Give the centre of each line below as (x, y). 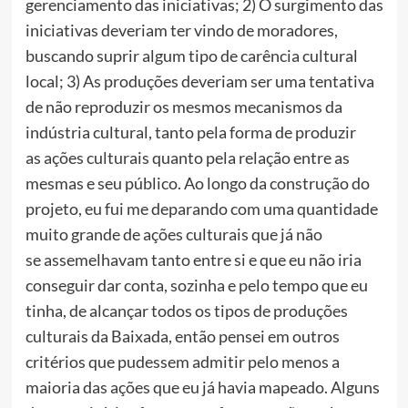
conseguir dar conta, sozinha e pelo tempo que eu (196, 286)
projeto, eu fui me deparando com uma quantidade (201, 209)
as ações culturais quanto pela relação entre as (187, 158)
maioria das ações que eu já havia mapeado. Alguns (202, 388)
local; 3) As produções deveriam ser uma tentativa (199, 82)
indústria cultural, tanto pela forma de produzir (190, 133)
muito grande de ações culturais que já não (173, 235)
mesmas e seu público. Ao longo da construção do (197, 184)
